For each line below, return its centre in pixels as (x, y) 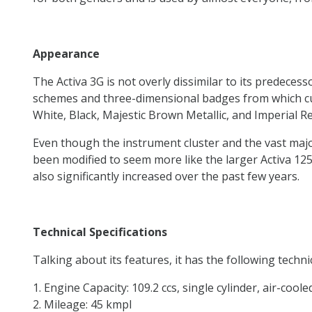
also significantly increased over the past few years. (166, 176)
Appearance (66, 53)
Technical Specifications (100, 232)
